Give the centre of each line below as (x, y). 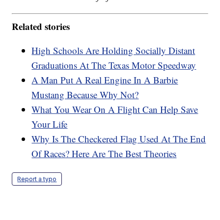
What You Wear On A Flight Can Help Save (115, 109)
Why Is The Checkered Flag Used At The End (119, 138)
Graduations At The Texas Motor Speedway (114, 65)
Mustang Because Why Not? (85, 94)
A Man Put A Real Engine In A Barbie (105, 80)
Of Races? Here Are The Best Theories (104, 153)
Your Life (50, 124)
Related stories (41, 26)
